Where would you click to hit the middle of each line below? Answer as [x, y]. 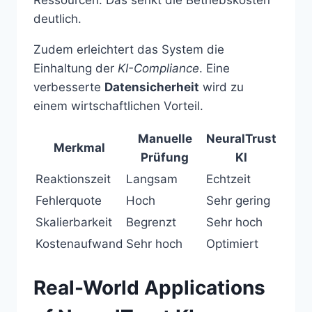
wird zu [221, 87]
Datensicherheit [152, 87]
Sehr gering [238, 200]
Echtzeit [228, 179]
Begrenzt [151, 222]
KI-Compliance [158, 68]
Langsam [152, 179]
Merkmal [79, 147]
